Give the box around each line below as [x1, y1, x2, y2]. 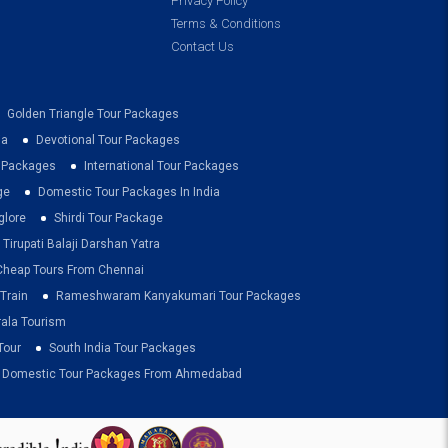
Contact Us [171, 38, 234, 54]
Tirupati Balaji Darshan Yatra [3, 236, 160, 251]
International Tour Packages [84, 158, 239, 173]
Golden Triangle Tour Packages [7, 106, 179, 121]
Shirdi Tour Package [54, 210, 163, 225]
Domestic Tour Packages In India [38, 184, 220, 199]
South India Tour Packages [49, 340, 196, 355]
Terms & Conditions [171, 15, 281, 31]
